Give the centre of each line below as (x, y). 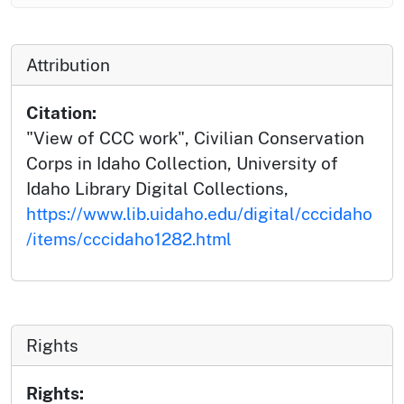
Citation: (61, 112)
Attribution (68, 64)
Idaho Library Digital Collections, (157, 188)
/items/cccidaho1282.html (129, 239)
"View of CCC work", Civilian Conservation (195, 138)
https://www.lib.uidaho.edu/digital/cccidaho (199, 213)
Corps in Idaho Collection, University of (182, 163)
